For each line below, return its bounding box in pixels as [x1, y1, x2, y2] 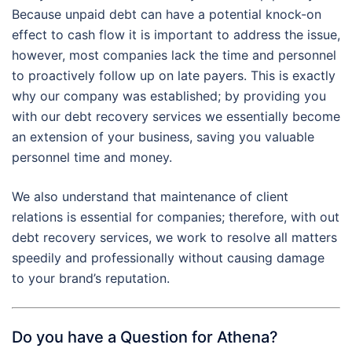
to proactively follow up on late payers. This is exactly [12, 67, 335, 83]
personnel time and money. [12, 148, 172, 165]
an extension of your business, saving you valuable [12, 128, 314, 145]
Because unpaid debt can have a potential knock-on [12, 5, 321, 22]
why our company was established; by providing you [12, 87, 326, 104]
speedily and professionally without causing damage [12, 249, 324, 266]
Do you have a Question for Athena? [12, 327, 278, 346]
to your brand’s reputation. [12, 269, 170, 286]
